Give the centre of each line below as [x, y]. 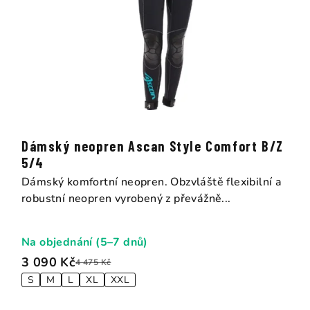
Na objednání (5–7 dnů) [85, 242]
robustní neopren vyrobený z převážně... [126, 198]
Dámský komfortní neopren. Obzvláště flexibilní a [152, 182]
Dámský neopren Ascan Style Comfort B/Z [153, 146]
